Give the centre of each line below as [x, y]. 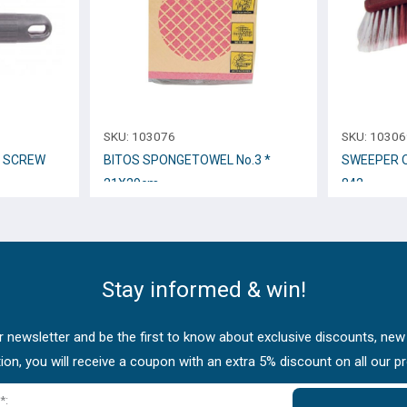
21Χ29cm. [132, 184]
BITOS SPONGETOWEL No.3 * [187, 160]
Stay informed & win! [203, 289]
